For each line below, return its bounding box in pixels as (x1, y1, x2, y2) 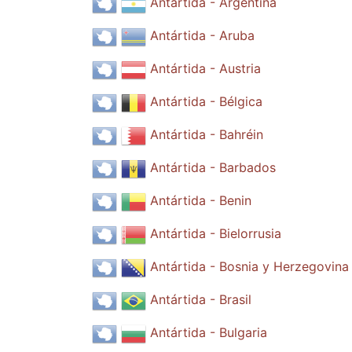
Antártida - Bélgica (150, 93, 262, 110)
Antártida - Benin (150, 192, 251, 209)
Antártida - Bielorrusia (150, 225, 281, 242)
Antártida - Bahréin (150, 126, 263, 143)
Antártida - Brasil (150, 291, 251, 308)
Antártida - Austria (150, 60, 261, 77)
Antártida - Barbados (150, 159, 276, 176)
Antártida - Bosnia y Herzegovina (150, 258, 349, 275)
